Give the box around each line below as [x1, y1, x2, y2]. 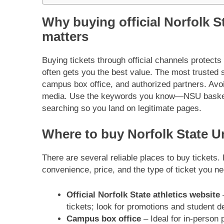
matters [42, 29, 88, 43]
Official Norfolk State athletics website [66, 189, 220, 199]
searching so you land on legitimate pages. [42, 103, 201, 113]
